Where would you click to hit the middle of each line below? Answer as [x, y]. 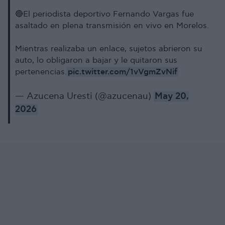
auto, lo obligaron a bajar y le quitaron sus [96, 61]
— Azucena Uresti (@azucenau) [84, 96]
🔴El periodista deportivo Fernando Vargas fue [104, 14]
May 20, [172, 96]
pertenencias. [41, 72]
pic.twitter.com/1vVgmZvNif [123, 72]
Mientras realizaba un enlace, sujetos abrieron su [108, 49]
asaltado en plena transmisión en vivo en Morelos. [112, 26]
